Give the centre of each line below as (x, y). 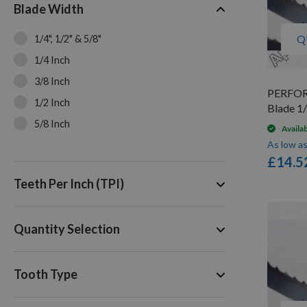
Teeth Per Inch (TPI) (69, 184)
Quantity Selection (67, 229)
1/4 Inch (52, 60)
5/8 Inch (52, 124)
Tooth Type (46, 274)
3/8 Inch (52, 82)
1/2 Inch (52, 103)
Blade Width (49, 9)
